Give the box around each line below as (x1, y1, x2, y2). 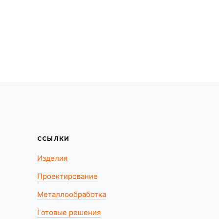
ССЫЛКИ (37, 135, 70, 142)
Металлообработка (37, 190, 106, 199)
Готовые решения (37, 208, 101, 217)
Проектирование (37, 172, 98, 181)
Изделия (37, 153, 67, 163)
